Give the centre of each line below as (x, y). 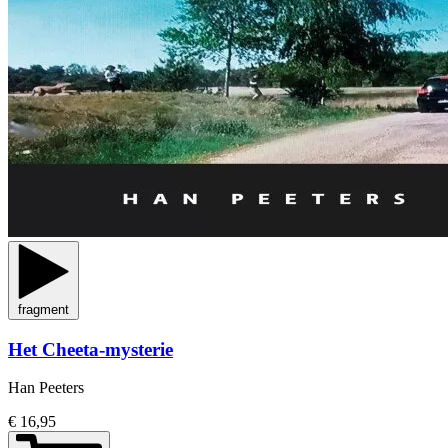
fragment (43, 309)
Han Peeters (46, 388)
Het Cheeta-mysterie (90, 349)
